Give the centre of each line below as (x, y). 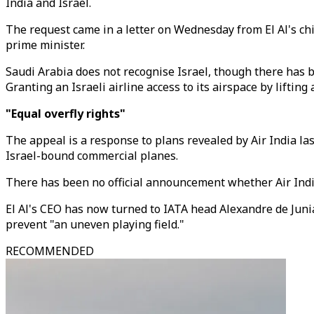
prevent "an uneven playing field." (95, 224)
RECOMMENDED (50, 251)
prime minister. (45, 45)
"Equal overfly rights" (66, 114)
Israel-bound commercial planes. (92, 156)
